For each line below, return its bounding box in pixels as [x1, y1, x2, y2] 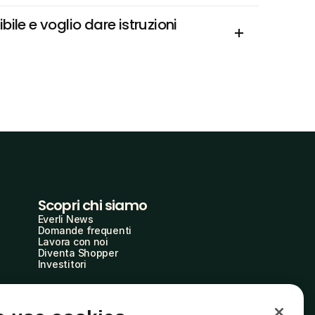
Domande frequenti [37, 224, 132, 236]
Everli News [37, 213, 94, 225]
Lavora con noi [37, 236, 108, 247]
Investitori [37, 258, 86, 270]
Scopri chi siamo [37, 195, 147, 215]
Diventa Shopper [37, 247, 118, 259]
